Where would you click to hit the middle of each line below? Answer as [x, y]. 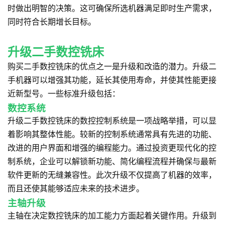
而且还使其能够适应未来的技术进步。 [76, 188]
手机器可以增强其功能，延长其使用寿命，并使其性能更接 [112, 80]
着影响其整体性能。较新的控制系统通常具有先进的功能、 [112, 134]
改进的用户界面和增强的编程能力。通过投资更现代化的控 [112, 148]
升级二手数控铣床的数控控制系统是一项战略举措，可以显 [112, 121]
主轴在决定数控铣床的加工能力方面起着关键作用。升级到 [112, 215]
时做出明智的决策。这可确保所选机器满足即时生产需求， [112, 8]
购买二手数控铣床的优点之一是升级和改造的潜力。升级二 [112, 66]
